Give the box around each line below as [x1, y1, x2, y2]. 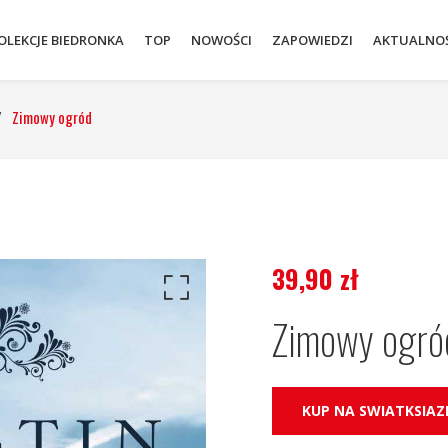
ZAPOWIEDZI [272, 31, 353, 49]
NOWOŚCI [191, 31, 252, 49]
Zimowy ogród [12, 106, 92, 128]
